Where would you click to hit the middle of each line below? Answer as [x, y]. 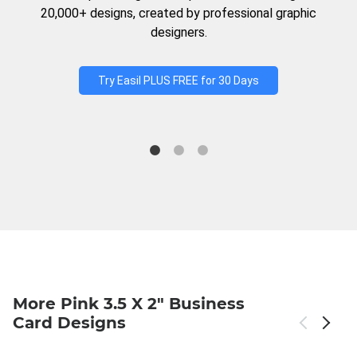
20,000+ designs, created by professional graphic [178, 13]
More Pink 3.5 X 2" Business [129, 304]
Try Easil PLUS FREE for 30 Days [178, 80]
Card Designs [69, 323]
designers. [178, 32]
